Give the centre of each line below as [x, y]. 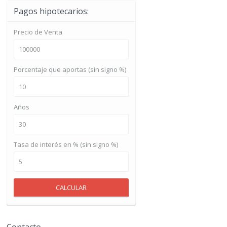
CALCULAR [71, 187]
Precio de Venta [38, 32]
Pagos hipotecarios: [51, 11]
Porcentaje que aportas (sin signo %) [70, 69]
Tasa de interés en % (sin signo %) [66, 144]
